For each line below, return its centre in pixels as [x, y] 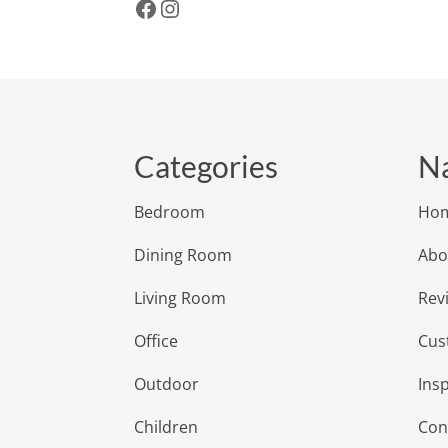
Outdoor [167, 383]
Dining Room [183, 254]
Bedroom [170, 211]
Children [166, 426]
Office [156, 340]
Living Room [180, 297]
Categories [206, 165]
